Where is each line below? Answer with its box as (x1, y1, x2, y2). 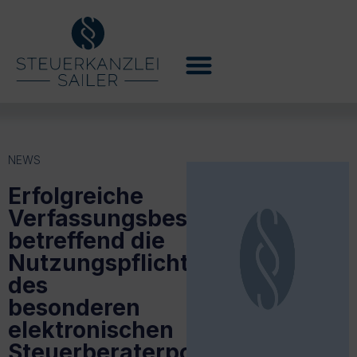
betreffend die (8, 226, 165, 254)
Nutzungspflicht (8, 249, 189, 277)
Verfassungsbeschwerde (8, 204, 284, 232)
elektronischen (8, 316, 174, 343)
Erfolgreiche (8, 182, 143, 210)
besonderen (8, 293, 140, 321)
